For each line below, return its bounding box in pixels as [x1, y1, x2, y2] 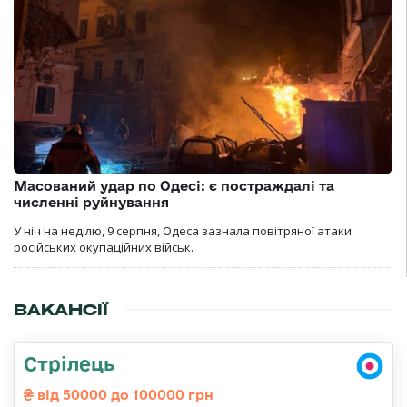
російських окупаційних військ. [14, 238, 194, 255]
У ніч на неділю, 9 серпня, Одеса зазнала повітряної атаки [14, 222, 352, 239]
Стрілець [24, 352, 114, 374]
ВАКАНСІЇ [14, 299, 108, 320]
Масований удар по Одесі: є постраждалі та [14, 177, 334, 194]
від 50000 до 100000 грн [34, 386, 213, 402]
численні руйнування [14, 194, 169, 210]
